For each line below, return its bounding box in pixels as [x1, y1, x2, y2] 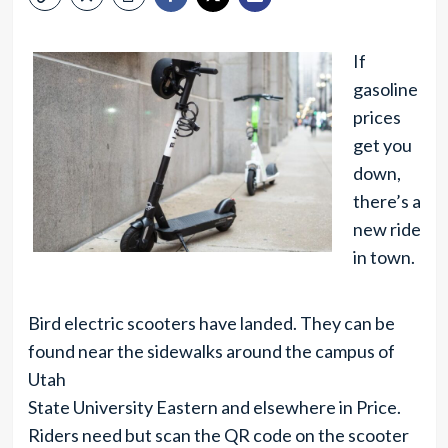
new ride [352, 218, 421, 240]
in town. [352, 246, 415, 268]
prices [352, 106, 401, 128]
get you [352, 134, 412, 156]
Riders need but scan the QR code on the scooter [27, 424, 409, 446]
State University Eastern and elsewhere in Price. [27, 396, 401, 418]
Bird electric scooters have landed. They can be [27, 312, 395, 334]
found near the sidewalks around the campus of [27, 340, 395, 362]
